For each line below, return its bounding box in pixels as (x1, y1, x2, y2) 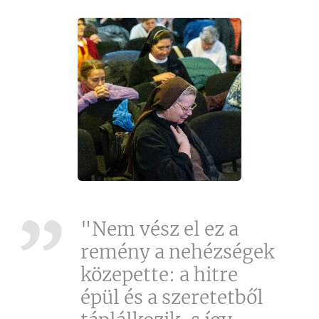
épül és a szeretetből (80, 286, 263, 310)
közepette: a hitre (80, 263, 238, 287)
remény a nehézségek (80, 240, 274, 264)
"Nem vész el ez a (80, 217, 239, 241)
